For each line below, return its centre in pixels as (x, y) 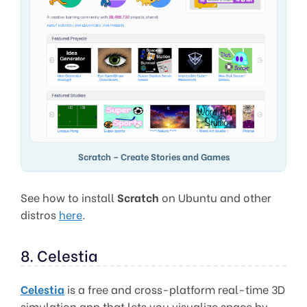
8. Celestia (59, 255)
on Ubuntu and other (215, 197)
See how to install (69, 197)
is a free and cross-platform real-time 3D (175, 288)
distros (40, 214)
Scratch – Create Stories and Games (153, 156)
